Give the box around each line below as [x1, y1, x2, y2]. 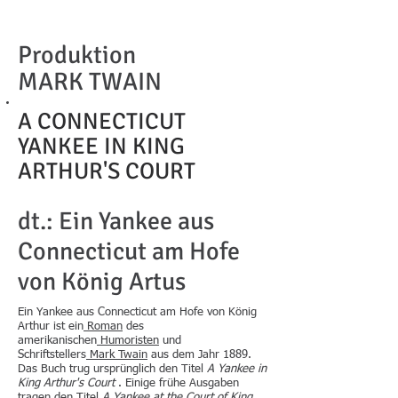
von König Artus [18, 267, 186, 297]
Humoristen [97, 335, 159, 346]
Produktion [18, 40, 136, 70]
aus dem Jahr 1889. [147, 349, 251, 361]
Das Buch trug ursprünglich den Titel [18, 363, 207, 375]
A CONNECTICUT [18, 107, 186, 136]
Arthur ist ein [18, 321, 84, 332]
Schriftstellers [18, 349, 86, 361]
